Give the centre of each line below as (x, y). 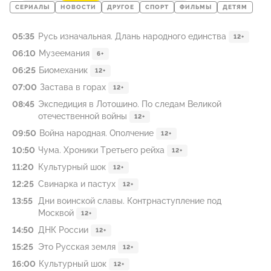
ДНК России (63, 230)
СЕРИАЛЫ (32, 7)
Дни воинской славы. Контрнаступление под (130, 201)
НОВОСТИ (78, 7)
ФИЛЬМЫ (196, 7)
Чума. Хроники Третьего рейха (101, 150)
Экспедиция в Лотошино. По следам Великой (130, 104)
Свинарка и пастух (77, 184)
